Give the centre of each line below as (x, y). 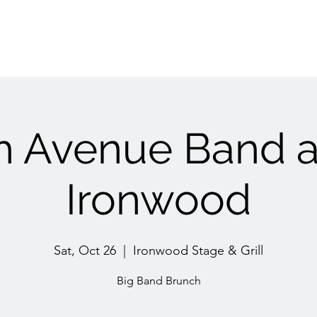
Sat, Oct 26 (85, 250)
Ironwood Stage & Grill (198, 250)
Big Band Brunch (158, 281)
